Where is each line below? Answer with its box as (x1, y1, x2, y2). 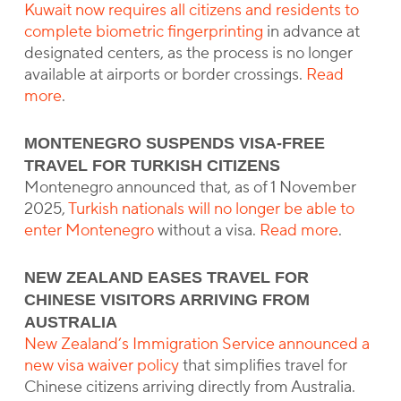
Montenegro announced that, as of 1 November (23, 177, 356, 198)
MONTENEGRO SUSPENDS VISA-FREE (23, 134, 325, 152)
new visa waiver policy (23, 355, 179, 376)
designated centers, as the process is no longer (23, 43, 353, 64)
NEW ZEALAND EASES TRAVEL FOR (23, 269, 309, 286)
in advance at (262, 21, 360, 42)
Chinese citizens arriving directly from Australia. (23, 377, 355, 397)
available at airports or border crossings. (23, 64, 306, 85)
